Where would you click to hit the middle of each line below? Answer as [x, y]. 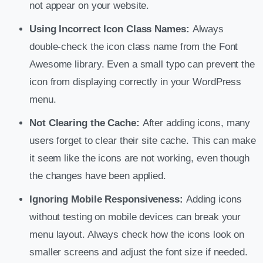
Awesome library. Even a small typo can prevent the [142, 64]
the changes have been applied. [98, 176]
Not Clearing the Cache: [85, 123]
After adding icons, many [195, 123]
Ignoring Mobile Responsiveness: [106, 199]
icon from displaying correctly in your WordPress [136, 82]
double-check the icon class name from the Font [134, 46]
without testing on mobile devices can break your [135, 217]
